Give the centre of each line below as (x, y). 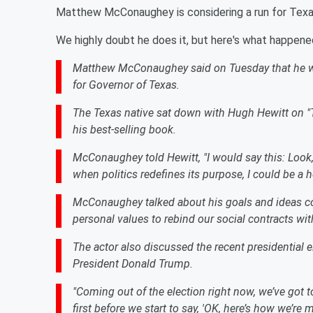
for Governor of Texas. (126, 85)
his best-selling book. (124, 130)
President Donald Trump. (133, 264)
